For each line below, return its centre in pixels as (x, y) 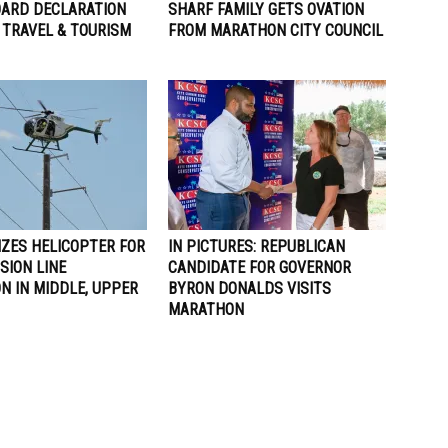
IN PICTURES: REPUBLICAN (256, 246)
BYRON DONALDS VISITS (249, 288)
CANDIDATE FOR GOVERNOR (259, 267)
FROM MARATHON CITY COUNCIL (275, 30)
